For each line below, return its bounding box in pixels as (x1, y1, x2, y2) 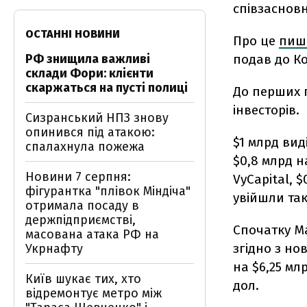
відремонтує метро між (25, 286, 162, 301)
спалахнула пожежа (25, 139, 145, 154)
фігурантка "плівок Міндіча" (25, 184, 191, 199)
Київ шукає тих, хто (25, 271, 141, 286)
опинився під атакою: (25, 125, 155, 140)
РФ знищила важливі (25, 51, 150, 66)
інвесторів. (233, 102, 299, 118)
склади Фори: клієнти (25, 66, 153, 81)
